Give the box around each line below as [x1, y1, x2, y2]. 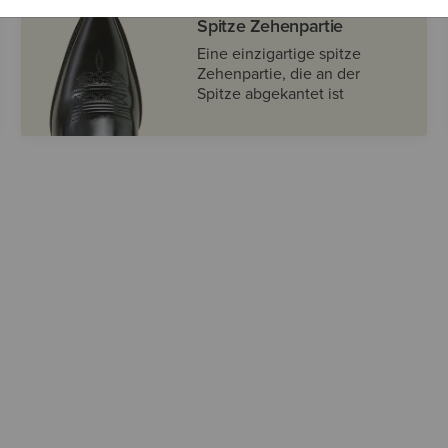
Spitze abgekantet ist [197, 82, 345, 105]
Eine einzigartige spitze [197, 42, 362, 65]
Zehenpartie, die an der [197, 62, 361, 85]
